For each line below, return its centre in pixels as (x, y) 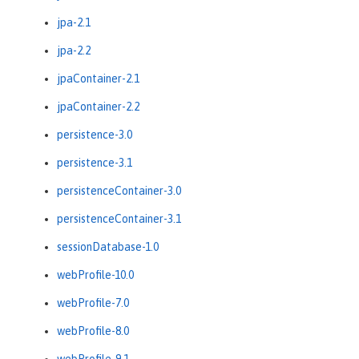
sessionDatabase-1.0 (108, 247)
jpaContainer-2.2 (98, 107)
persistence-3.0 (95, 135)
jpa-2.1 (74, 23)
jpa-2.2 (74, 51)
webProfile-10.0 (95, 275)
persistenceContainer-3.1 (119, 219)
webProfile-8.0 (93, 331)
